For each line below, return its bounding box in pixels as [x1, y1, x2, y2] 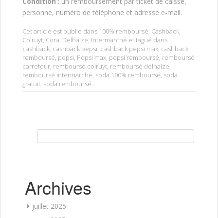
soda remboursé [43, 79, 91, 89]
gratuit [22, 79, 40, 89]
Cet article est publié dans [22, 27, 99, 36]
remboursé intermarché [22, 71, 92, 80]
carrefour [22, 62, 50, 71]
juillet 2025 [32, 201, 66, 211]
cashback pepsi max [100, 44, 158, 54]
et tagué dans [127, 36, 167, 45]
